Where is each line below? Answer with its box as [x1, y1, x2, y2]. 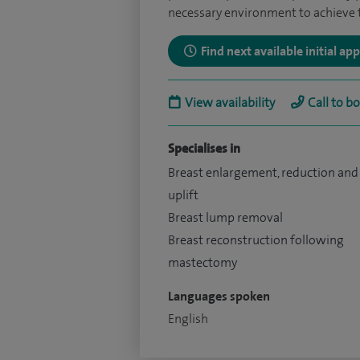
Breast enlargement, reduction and [168, 164, 358, 181]
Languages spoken [168, 288, 270, 305]
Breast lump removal [168, 209, 283, 226]
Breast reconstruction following [168, 231, 344, 248]
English [168, 310, 208, 327]
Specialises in [168, 140, 240, 157]
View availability [185, 94, 275, 111]
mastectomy [168, 254, 237, 271]
